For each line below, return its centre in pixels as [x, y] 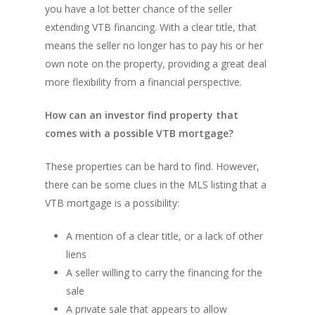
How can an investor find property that [142, 115]
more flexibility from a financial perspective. [143, 82]
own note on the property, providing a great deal [156, 64]
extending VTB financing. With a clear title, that [151, 27]
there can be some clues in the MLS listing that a [156, 185]
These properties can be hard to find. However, [152, 166]
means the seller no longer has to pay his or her [154, 45]
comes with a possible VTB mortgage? [139, 133]
